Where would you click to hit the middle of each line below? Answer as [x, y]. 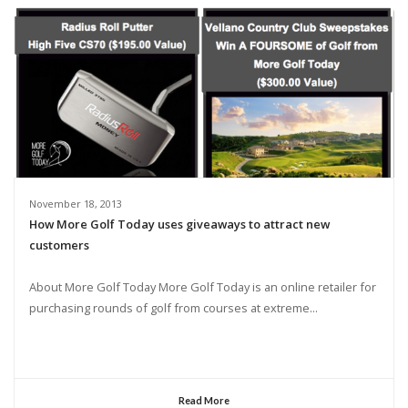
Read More [204, 400]
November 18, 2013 [75, 203]
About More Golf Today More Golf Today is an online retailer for [202, 287]
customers [59, 245]
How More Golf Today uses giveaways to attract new [179, 224]
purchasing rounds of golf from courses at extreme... [173, 308]
